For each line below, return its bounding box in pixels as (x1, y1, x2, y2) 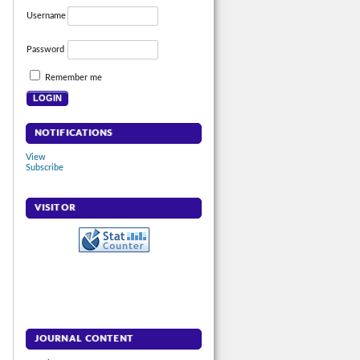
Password (27, 45, 64, 55)
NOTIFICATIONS (35, 129, 113, 138)
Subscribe (26, 162, 63, 172)
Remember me (45, 73, 102, 83)
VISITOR (35, 203, 76, 213)
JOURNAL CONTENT (35, 334, 133, 344)
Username (27, 11, 66, 21)
